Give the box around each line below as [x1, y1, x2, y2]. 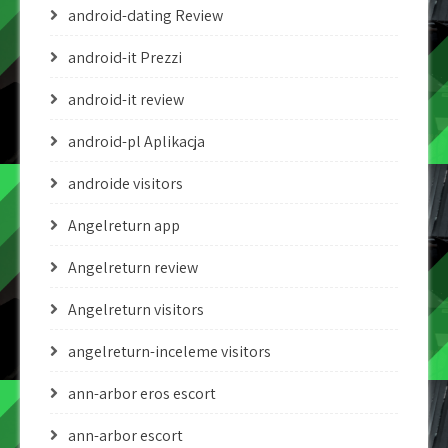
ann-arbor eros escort [68, 383, 216, 404]
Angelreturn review [68, 257, 198, 278]
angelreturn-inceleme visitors [68, 341, 271, 362]
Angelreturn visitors [68, 299, 204, 320]
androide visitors [68, 173, 183, 194]
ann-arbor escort [68, 425, 183, 446]
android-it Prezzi [68, 47, 182, 68]
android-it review [68, 89, 184, 110]
